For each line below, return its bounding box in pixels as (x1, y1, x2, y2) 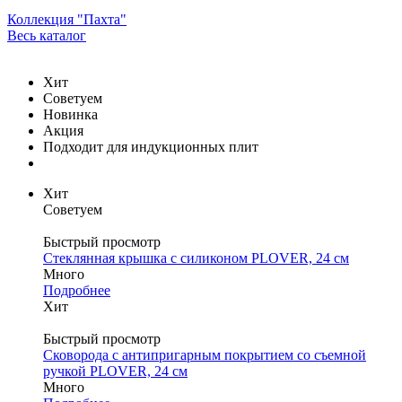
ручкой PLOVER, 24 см (43, 363, 188, 380)
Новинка (43, 107, 98, 123)
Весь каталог (7, 28, 86, 44)
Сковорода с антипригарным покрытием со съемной (43, 347, 366, 363)
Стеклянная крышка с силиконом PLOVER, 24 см (43, 250, 349, 267)
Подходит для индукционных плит (43, 139, 258, 155)
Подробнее (43, 283, 110, 299)
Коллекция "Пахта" (7, 12, 127, 28)
